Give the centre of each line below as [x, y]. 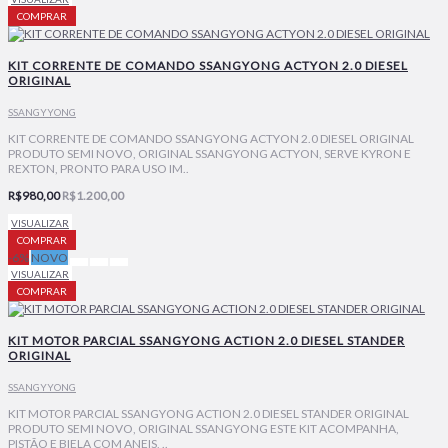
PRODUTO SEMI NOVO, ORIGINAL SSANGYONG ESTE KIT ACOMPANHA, [203, 428]
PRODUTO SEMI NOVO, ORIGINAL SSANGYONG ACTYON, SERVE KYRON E [209, 153]
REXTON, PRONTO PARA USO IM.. [98, 168]
